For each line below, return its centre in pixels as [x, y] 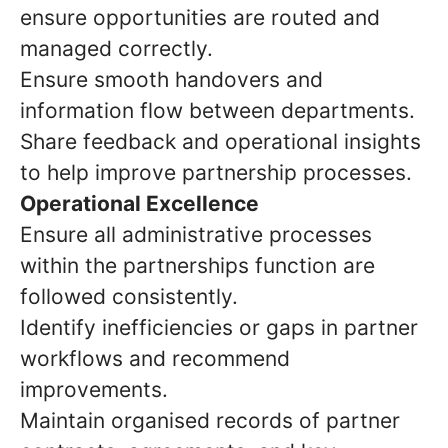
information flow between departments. [217, 110]
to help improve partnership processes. [216, 172]
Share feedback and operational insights [220, 141]
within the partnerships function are [197, 265]
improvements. [94, 389]
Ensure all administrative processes [196, 234]
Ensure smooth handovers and [171, 79]
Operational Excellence [139, 203]
